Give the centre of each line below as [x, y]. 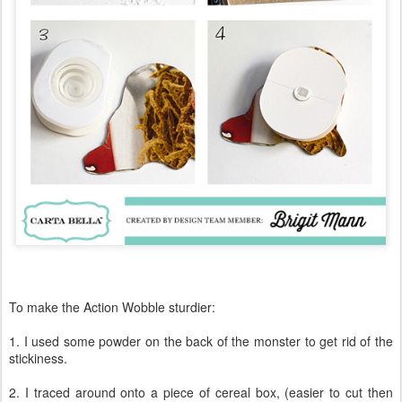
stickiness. [38, 358]
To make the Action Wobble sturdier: [112, 307]
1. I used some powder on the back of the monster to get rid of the [201, 341]
